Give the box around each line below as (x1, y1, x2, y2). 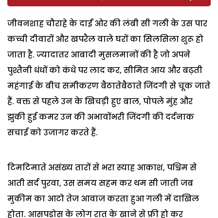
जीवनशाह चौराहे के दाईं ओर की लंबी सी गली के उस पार (7, 18, 207, 29)
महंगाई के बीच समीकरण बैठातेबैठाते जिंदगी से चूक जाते (7, 80, 210, 91)
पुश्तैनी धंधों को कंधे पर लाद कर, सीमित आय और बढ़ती (7, 64, 202, 76)
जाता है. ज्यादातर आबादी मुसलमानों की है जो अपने (7, 49, 190, 60)
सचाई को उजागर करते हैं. (7, 127, 98, 138)
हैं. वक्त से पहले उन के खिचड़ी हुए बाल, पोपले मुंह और (7, 95, 193, 107)
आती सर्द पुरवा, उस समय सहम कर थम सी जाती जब (7, 177, 193, 189)
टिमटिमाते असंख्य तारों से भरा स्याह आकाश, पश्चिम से (7, 162, 197, 173)
